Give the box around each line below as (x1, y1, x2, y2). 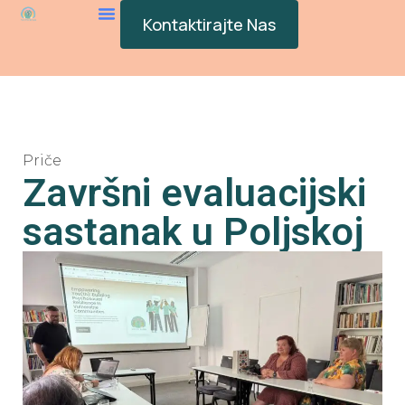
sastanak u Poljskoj (23, 208, 363, 254)
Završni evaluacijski (23, 169, 366, 215)
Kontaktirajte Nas (143, 14, 277, 35)
